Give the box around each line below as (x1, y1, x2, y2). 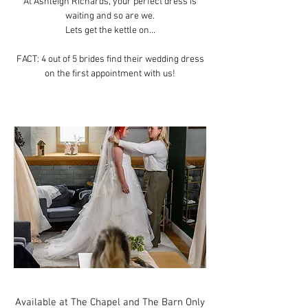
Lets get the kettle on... (65, 25, 155, 36)
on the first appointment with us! (45, 68, 175, 80)
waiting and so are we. (65, 10, 155, 22)
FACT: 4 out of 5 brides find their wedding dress (16, 54, 204, 65)
